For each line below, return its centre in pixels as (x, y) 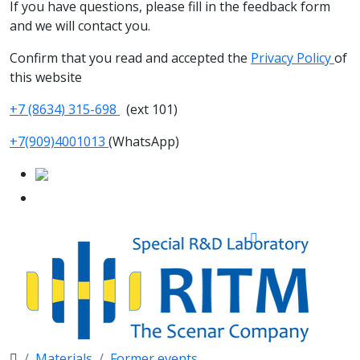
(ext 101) (149, 109)
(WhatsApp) (144, 141)
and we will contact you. (80, 25)
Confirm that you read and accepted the (130, 57)
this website (46, 77)
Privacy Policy (292, 57)
